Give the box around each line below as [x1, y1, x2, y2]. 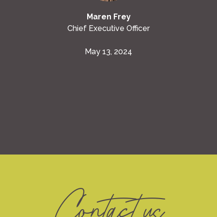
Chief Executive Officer [67, 24, 150, 33]
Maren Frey [86, 12, 131, 21]
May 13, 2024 [85, 47, 132, 56]
